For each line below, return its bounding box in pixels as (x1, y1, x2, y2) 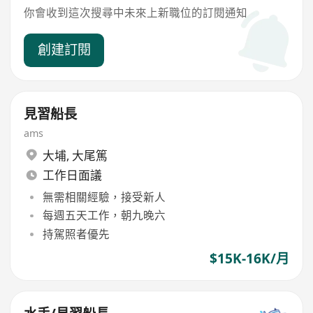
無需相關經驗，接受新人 (42, 189, 166, 205)
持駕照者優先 (42, 226, 110, 242)
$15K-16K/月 (209, 249, 289, 268)
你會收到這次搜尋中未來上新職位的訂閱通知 (24, 4, 248, 20)
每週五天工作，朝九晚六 (42, 208, 166, 224)
